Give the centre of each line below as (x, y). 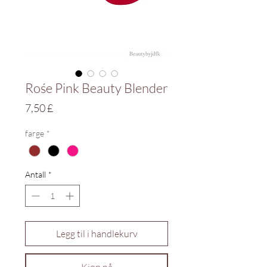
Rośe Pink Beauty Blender (97, 88)
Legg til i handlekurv (97, 234)
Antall (35, 175)
